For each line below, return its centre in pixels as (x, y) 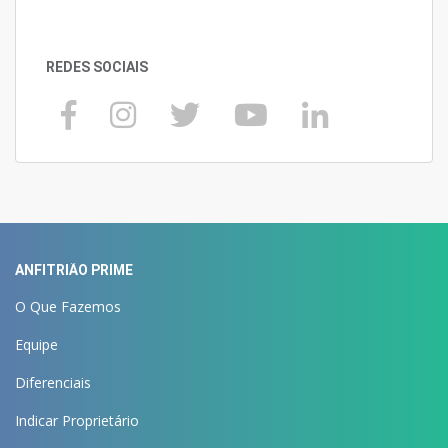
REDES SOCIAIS (97, 67)
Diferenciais (53, 383)
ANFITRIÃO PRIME (74, 270)
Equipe (36, 345)
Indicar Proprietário (77, 421)
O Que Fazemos (68, 307)
